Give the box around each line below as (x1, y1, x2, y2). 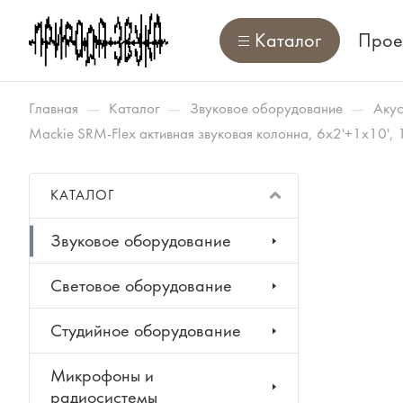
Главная (29, 98, 78, 118)
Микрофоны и (50, 364, 154, 387)
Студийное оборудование (50, 319, 241, 342)
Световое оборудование (50, 274, 232, 297)
